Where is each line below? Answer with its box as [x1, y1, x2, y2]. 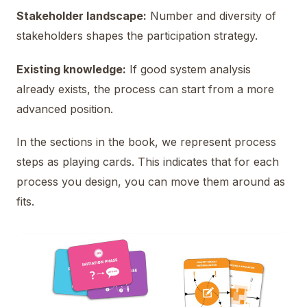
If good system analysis [126, 62, 251, 76]
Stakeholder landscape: [16, 9, 147, 23]
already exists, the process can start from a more [16, 82, 274, 96]
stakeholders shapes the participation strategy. [16, 29, 258, 43]
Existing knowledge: [16, 62, 126, 76]
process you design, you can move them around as [16, 174, 285, 188]
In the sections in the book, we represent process [16, 134, 276, 149]
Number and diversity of [147, 9, 276, 23]
